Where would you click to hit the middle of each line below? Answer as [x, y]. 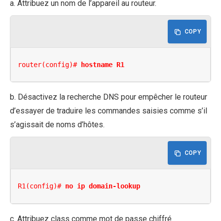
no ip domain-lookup [103, 186]
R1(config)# [42, 186]
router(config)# [50, 64]
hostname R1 [103, 64]
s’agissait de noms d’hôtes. [57, 125]
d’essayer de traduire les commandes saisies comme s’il [109, 111]
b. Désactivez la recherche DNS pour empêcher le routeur [109, 97]
